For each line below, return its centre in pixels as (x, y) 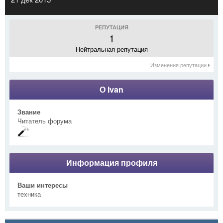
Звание (29, 111)
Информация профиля (111, 162)
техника (29, 194)
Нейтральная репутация (111, 49)
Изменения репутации (179, 64)
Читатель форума (45, 120)
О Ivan (111, 89)
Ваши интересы (43, 185)
